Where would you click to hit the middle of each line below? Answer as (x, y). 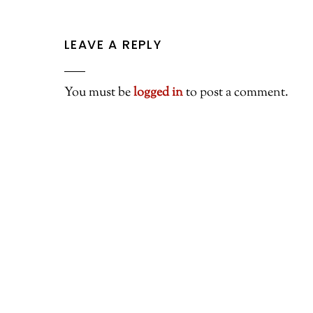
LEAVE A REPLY (113, 45)
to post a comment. (236, 92)
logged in (158, 92)
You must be (99, 92)
